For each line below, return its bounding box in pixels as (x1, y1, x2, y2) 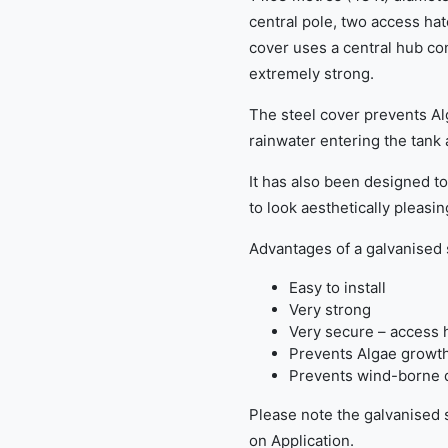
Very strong (289, 300, 371, 319)
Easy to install (289, 278, 386, 297)
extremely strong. (249, 64, 374, 83)
